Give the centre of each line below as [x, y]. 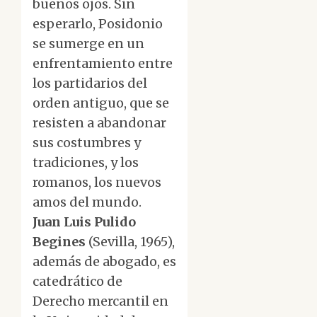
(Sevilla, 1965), [130, 242]
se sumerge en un [88, 44]
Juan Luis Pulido [84, 222]
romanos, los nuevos [97, 183]
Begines [59, 242]
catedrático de [77, 282]
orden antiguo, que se [101, 103]
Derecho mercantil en [100, 301]
